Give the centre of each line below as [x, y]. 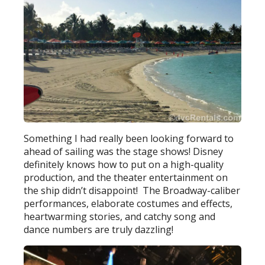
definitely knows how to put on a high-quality [124, 165]
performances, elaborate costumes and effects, [128, 204]
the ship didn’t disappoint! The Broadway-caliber [132, 191]
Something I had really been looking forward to [129, 139]
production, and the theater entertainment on [126, 178]
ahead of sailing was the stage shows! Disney [124, 152]
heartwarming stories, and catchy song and [120, 217]
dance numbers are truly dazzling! [101, 230]
